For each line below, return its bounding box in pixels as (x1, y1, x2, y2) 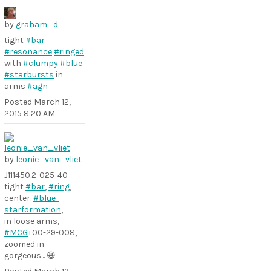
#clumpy (23, 58, 58, 68)
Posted (4, 97, 34, 107)
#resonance (4, 47, 52, 57)
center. (4, 193, 33, 203)
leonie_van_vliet (16, 154, 82, 165)
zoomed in (4, 239, 44, 249)
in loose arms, (4, 216, 59, 226)
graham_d (16, 19, 58, 30)
